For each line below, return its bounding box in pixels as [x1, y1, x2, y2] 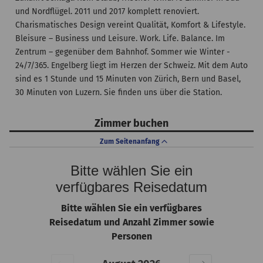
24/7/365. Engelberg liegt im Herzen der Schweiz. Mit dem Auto [15, 60, 248, 70]
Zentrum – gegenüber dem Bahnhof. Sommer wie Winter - [15, 47, 230, 57]
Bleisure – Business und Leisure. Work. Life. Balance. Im [15, 33, 225, 43]
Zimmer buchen [95, 117, 168, 130]
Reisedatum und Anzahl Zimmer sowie [49, 217, 214, 228]
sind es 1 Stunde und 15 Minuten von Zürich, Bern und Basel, [15, 74, 241, 84]
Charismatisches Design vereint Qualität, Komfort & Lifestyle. [15, 20, 245, 30]
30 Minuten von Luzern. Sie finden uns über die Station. [15, 87, 222, 97]
